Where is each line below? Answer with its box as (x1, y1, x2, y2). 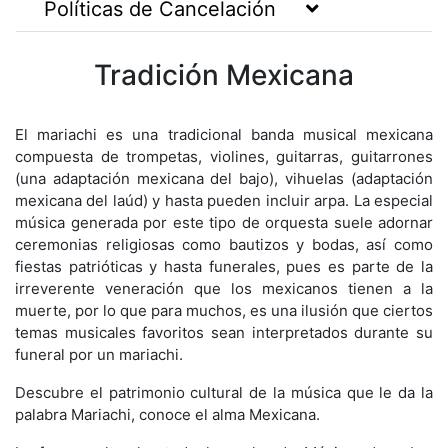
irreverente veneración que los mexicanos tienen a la (15, 279, 433, 299)
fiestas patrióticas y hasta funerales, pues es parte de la (15, 257, 433, 277)
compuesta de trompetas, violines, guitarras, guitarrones (15, 147, 433, 167)
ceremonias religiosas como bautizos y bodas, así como (15, 235, 433, 255)
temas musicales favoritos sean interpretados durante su (15, 323, 433, 343)
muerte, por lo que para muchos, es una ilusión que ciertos (15, 301, 433, 321)
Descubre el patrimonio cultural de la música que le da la (15, 383, 433, 403)
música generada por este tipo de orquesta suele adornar (15, 213, 433, 233)
